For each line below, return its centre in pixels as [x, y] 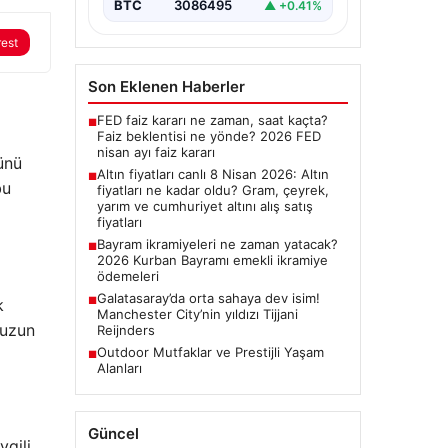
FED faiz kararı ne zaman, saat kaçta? [212, 120]
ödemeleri [127, 276]
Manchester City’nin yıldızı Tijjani [197, 314]
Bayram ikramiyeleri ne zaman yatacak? [217, 244]
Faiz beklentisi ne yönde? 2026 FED [208, 136]
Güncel [113, 434]
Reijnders [125, 330]
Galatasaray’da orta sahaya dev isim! [208, 298]
